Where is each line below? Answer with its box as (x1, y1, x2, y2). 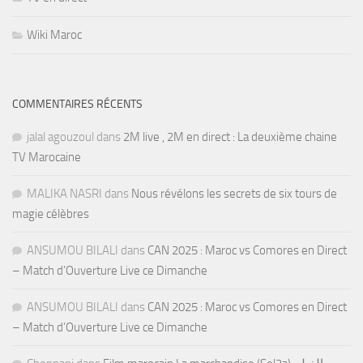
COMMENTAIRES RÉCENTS (12, 97, 143, 112)
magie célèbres (12, 207, 89, 222)
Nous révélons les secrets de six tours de (131, 186, 337, 202)
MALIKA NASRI (27, 186, 102, 202)
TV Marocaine (12, 150, 81, 165)
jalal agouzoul (27, 130, 94, 145)
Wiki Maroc (27, 28, 82, 43)
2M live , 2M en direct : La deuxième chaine (123, 130, 337, 145)
